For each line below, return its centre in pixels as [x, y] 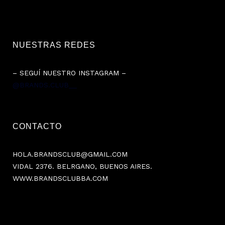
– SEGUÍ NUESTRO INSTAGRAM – [69, 73]
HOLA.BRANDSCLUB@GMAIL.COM [70, 154]
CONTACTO [37, 127]
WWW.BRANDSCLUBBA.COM [60, 179]
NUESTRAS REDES [54, 45]
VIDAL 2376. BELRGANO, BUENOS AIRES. [82, 166]
